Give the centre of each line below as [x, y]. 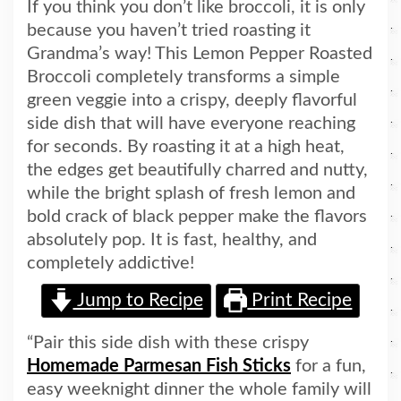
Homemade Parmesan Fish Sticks [159, 367]
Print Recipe [300, 301]
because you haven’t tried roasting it [169, 31]
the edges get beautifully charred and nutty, [197, 171]
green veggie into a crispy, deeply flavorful [192, 101]
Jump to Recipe [138, 301]
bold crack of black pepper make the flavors [197, 217]
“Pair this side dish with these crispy [168, 343]
